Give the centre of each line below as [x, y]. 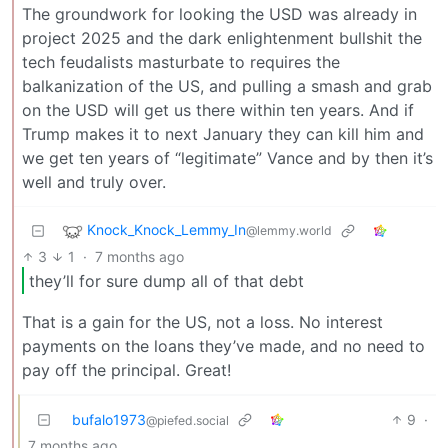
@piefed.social [187, 421]
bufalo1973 [109, 420]
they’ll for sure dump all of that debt [166, 280]
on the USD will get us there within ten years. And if [218, 109]
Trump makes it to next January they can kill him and [223, 133]
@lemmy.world [289, 231]
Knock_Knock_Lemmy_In [166, 230]
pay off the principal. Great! [126, 370]
